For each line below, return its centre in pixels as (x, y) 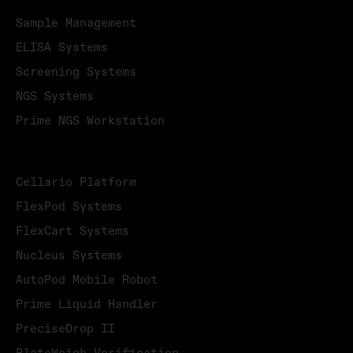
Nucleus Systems (69, 256)
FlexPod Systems (69, 207)
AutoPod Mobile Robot (87, 281)
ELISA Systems (62, 48)
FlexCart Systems (72, 232)
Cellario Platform (76, 183)
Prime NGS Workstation (90, 121)
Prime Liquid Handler (87, 305)
